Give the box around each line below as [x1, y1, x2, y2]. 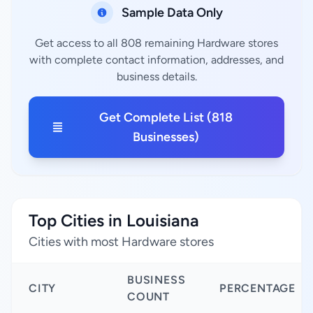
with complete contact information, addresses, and [29, 53, 284, 66]
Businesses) [132, 129, 199, 145]
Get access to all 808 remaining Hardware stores [35, 36, 278, 50]
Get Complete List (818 [99, 110, 233, 125]
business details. [116, 70, 197, 83]
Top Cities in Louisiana [29, 210, 199, 231]
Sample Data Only [121, 5, 223, 20]
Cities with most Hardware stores [29, 234, 214, 249]
